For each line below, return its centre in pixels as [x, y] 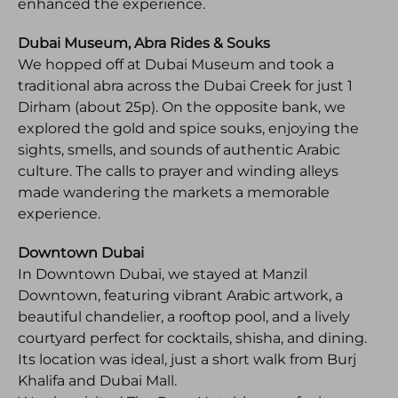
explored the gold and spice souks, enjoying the [188, 128]
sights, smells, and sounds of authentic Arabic [179, 150]
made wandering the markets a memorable [174, 192]
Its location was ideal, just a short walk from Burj [187, 359]
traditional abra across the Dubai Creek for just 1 [185, 86]
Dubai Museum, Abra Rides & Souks [144, 43]
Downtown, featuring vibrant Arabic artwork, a [180, 295]
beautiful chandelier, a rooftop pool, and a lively [184, 317]
